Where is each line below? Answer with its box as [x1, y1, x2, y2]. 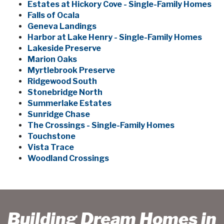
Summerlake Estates [27, 98, 111, 108]
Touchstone [27, 131, 75, 141]
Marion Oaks [27, 54, 77, 64]
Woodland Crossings [27, 153, 109, 163]
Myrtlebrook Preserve [27, 65, 115, 75]
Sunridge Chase [27, 109, 90, 119]
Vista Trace [27, 142, 74, 152]
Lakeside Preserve [27, 43, 101, 53]
